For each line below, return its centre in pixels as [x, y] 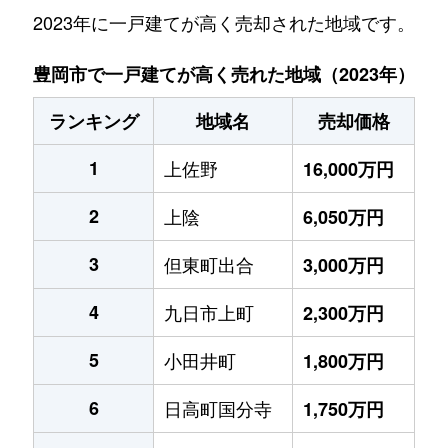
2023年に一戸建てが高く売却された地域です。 [223, 21]
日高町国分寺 [218, 407]
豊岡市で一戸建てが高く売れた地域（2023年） [224, 73]
